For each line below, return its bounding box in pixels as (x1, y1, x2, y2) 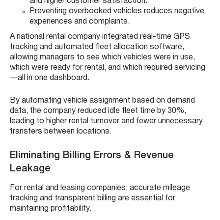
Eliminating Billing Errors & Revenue (10, 151, 174, 160)
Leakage (10, 164, 51, 173)
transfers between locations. (10, 128, 111, 135)
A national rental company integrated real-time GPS (10, 33, 190, 40)
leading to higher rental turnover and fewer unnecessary (10, 117, 203, 125)
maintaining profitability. (10, 205, 91, 212)
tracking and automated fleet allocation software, (10, 43, 184, 51)
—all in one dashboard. (10, 74, 89, 82)
